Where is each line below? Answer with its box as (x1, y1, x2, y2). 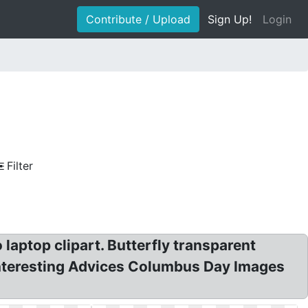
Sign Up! (208, 12, 252, 26)
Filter (7, 159, 33, 173)
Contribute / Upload (86, 12, 190, 26)
